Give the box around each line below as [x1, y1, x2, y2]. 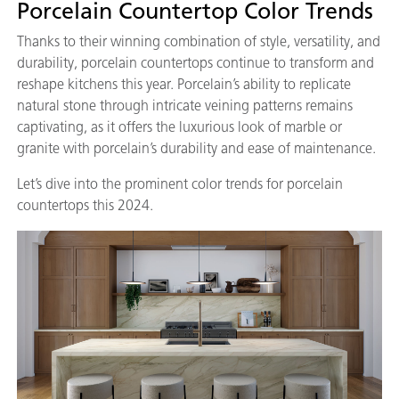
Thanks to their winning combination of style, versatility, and [17, 32, 380, 50]
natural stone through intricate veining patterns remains [17, 96, 353, 114]
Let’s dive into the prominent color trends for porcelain [17, 175, 343, 192]
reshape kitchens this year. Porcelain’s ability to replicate [17, 75, 351, 93]
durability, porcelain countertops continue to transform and [17, 53, 374, 71]
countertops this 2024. [17, 196, 153, 214]
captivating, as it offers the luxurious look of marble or [17, 118, 342, 135]
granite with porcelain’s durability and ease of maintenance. [17, 139, 376, 157]
